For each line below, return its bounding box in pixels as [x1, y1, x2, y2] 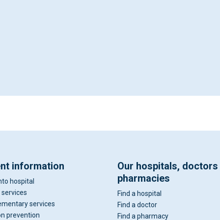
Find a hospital [117, 190, 162, 198]
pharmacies [117, 172, 170, 185]
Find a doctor [117, 201, 157, 209]
